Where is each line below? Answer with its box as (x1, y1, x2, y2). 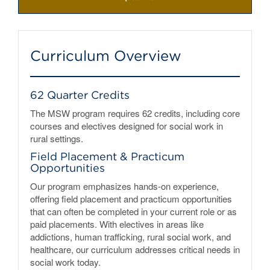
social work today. (30, 255, 101, 268)
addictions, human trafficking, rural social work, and (30, 230, 231, 243)
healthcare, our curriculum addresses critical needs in (30, 242, 240, 256)
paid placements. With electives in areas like (30, 217, 204, 230)
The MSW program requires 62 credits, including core (30, 106, 240, 119)
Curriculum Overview (30, 46, 181, 64)
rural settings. (30, 131, 83, 145)
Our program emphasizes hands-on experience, (30, 179, 219, 192)
